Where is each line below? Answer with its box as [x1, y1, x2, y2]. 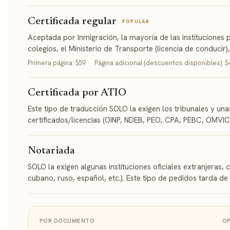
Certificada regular [28, 16, 117, 27]
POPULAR [122, 18, 150, 25]
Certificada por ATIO [28, 87, 126, 99]
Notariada [28, 145, 75, 157]
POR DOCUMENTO [40, 216, 94, 224]
